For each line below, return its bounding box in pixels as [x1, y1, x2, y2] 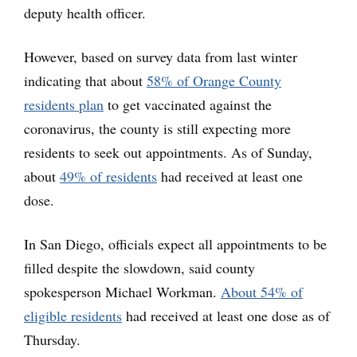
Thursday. [24, 329, 80, 349]
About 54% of [221, 281, 303, 301]
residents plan [24, 94, 104, 114]
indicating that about [24, 70, 147, 90]
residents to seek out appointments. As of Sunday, [24, 142, 312, 162]
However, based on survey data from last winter [24, 46, 297, 66]
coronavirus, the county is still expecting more [24, 118, 291, 138]
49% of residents [60, 166, 157, 186]
